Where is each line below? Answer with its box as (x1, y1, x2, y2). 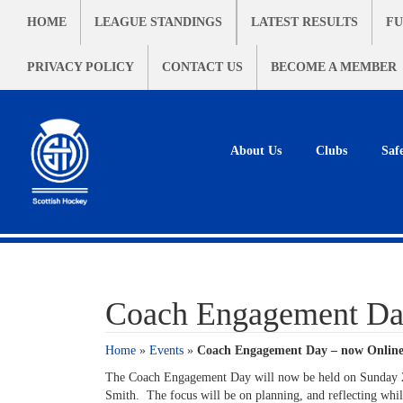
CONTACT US (162, 60, 243, 74)
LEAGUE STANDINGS (94, 15, 222, 29)
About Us (230, 144, 282, 157)
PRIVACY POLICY (27, 60, 134, 74)
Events (149, 344, 184, 357)
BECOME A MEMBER (271, 60, 397, 74)
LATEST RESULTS (251, 15, 358, 29)
